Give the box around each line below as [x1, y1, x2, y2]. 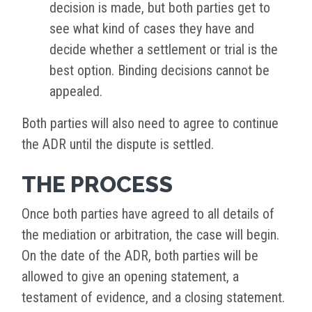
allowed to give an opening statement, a [22, 268, 239, 286]
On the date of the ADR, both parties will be [22, 247, 258, 265]
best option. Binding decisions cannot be [49, 62, 270, 79]
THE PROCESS [22, 171, 173, 198]
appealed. [49, 83, 102, 100]
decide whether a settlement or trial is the [49, 41, 278, 58]
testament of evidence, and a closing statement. [22, 289, 285, 306]
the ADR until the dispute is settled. [22, 136, 214, 153]
